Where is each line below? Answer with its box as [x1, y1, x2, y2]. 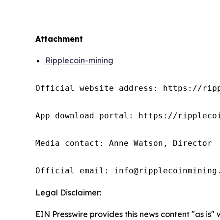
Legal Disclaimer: [35, 187, 101, 197]
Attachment [35, 33, 83, 44]
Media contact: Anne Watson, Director [35, 138, 212, 148]
